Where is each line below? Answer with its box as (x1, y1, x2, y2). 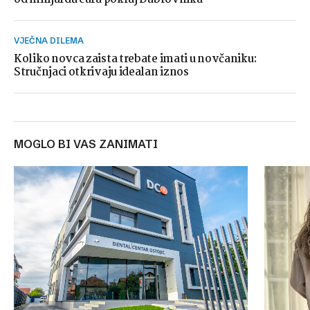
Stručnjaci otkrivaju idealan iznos (14, 64, 189, 81)
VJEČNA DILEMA (19, 35, 84, 46)
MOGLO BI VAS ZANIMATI (24, 137, 158, 151)
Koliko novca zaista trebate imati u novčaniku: (14, 51, 257, 68)
